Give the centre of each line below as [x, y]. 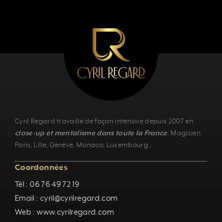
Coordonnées [41, 168]
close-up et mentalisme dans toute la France [91, 133]
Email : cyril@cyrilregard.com [66, 198]
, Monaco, [90, 145]
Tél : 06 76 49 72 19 [47, 185]
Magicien [186, 133]
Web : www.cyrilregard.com [64, 212]
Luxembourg [127, 145]
